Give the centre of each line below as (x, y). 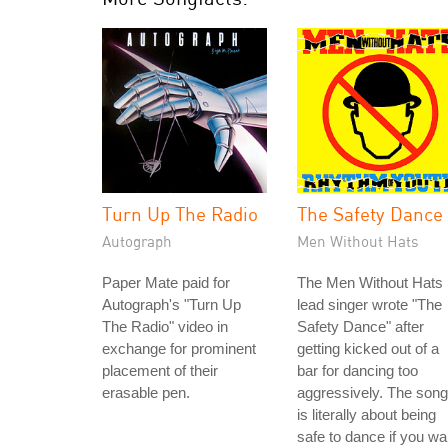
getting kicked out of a (368, 348)
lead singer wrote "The (369, 304)
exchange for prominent (179, 348)
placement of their (160, 370)
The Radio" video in (165, 326)
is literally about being (366, 414)
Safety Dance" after (360, 326)
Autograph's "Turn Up (171, 304)
